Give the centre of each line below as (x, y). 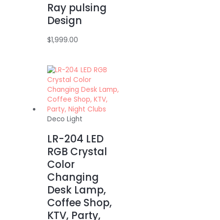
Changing (73, 177)
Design (65, 21)
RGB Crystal (77, 152)
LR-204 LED (76, 139)
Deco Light (65, 119)
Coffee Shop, (80, 203)
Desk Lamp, (77, 190)
